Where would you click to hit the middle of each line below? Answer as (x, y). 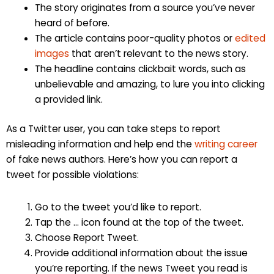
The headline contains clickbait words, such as (140, 69)
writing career (226, 144)
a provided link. (68, 100)
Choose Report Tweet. (87, 237)
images (52, 54)
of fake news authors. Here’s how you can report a (122, 160)
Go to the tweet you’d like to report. (118, 207)
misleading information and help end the (100, 144)
